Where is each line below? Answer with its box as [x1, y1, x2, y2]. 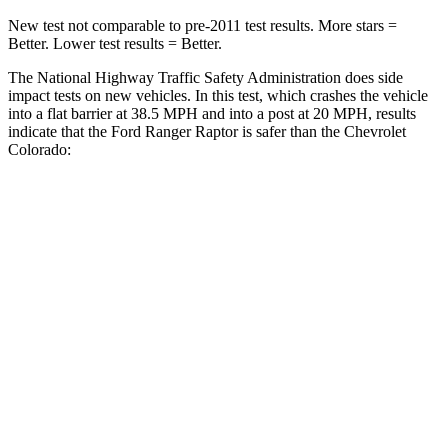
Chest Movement [89, 389, 183, 404]
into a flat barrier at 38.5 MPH [8, 104, 198, 122]
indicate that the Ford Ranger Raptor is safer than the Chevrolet [8, 122, 406, 140]
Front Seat [258, 251, 313, 266]
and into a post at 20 [198, 104, 329, 122]
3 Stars [317, 297, 354, 312]
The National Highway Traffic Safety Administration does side [8, 68, 403, 86]
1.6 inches [308, 389, 363, 404]
